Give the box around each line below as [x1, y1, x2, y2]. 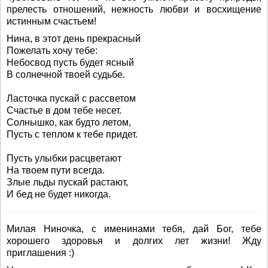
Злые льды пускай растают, [7, 177, 128, 188]
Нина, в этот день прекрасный [7, 33, 141, 44]
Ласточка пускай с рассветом [7, 93, 136, 104]
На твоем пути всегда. [7, 165, 105, 176]
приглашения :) [7, 248, 74, 258]
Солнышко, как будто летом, [7, 117, 131, 128]
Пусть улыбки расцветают [7, 153, 121, 164]
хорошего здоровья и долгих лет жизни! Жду [7, 236, 261, 246]
